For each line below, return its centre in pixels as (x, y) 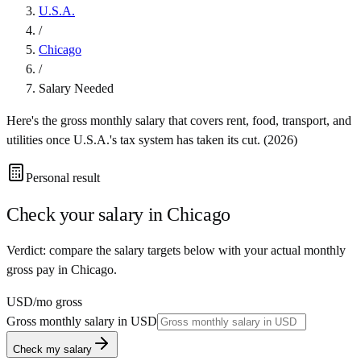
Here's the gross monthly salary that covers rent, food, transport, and (179, 120)
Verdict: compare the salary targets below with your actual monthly (176, 250)
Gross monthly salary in (68, 321)
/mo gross (58, 301)
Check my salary (52, 349)
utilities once (40, 139)
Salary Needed (76, 88)
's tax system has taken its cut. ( (189, 139)
